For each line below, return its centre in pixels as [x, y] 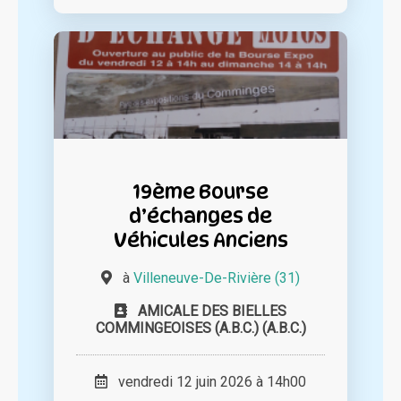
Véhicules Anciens [200, 240]
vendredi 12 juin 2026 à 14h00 [207, 382]
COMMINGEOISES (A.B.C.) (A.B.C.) [200, 328]
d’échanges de [200, 216]
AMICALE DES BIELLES [212, 311]
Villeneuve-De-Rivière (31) [217, 278]
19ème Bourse [200, 192]
